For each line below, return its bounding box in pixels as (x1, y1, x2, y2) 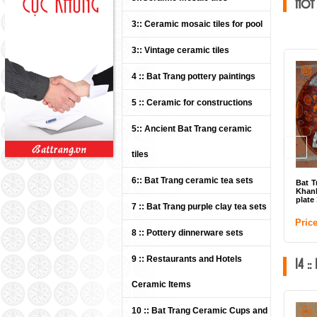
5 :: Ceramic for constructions (132, 98, 253, 108)
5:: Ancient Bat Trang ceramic (132, 124, 252, 134)
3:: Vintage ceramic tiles (132, 45, 229, 55)
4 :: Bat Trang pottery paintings (132, 71, 255, 81)
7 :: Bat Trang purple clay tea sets (132, 202, 267, 212)
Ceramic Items (132, 279, 191, 289)
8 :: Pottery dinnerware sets (132, 228, 243, 238)
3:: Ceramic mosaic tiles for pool (132, 19, 263, 29)
